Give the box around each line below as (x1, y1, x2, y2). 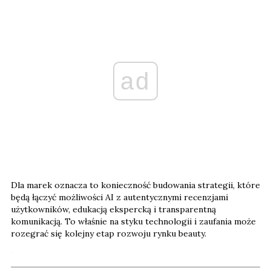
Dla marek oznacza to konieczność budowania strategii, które (11, 180, 260, 191)
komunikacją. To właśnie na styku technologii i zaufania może (11, 216, 256, 227)
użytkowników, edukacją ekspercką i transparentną (11, 204, 216, 215)
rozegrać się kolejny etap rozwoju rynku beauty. (11, 228, 206, 240)
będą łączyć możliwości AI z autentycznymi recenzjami (11, 192, 228, 203)
